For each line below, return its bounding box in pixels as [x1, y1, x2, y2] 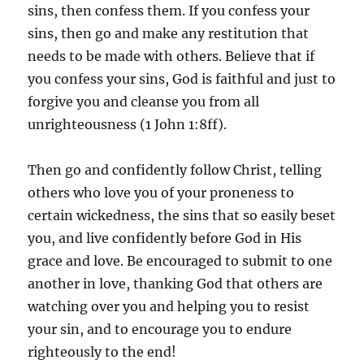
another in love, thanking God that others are [28, 275, 323, 292]
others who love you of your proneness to [28, 184, 295, 201]
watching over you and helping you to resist [28, 298, 310, 314]
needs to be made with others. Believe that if [28, 48, 315, 64]
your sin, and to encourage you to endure [28, 321, 292, 337]
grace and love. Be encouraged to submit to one [28, 253, 333, 269]
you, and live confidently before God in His [28, 230, 302, 246]
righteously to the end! [28, 344, 177, 360]
